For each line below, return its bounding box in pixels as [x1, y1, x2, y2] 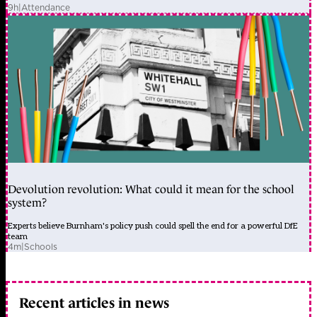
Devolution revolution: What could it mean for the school [8, 183, 294, 196]
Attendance [21, 1, 70, 14]
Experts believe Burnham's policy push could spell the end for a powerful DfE [8, 221, 298, 232]
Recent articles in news [19, 294, 169, 311]
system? [8, 197, 47, 209]
